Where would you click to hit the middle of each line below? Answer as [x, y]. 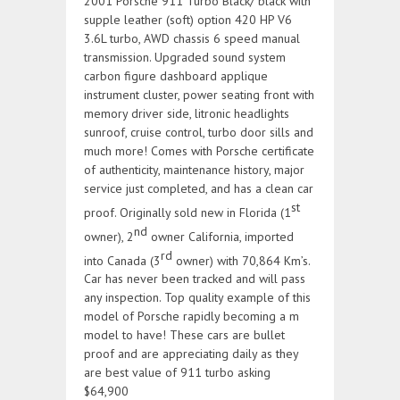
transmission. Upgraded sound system [185, 58]
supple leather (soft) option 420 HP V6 [188, 20]
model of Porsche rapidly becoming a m [192, 317]
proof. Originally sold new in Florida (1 [187, 213]
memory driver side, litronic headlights [187, 114]
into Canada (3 [122, 260]
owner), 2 [109, 236]
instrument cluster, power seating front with [199, 95]
